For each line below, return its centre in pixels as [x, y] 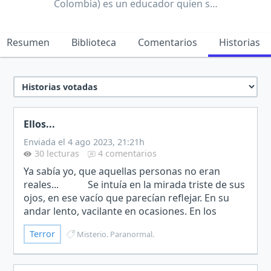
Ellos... [40, 124]
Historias [240, 42]
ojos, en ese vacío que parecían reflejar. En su [127, 198]
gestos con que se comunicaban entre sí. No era [134, 224]
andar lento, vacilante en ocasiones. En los [120, 211]
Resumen [28, 42]
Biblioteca [94, 42]
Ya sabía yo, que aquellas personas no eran [122, 171]
